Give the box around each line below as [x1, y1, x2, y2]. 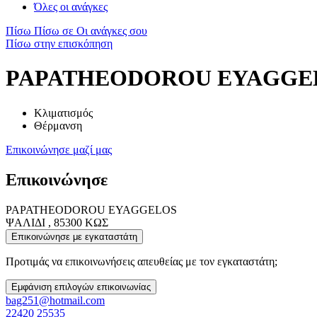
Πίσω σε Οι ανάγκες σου [34, 25, 147, 37]
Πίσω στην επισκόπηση [6, 38, 113, 50]
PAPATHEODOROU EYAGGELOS [6, 203, 177, 216]
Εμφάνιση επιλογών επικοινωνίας [11, 281, 151, 292]
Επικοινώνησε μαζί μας [6, 143, 112, 156]
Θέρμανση [34, 119, 82, 132]
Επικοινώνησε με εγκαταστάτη [11, 231, 137, 242]
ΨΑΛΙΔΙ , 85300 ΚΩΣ [6, 216, 108, 229]
